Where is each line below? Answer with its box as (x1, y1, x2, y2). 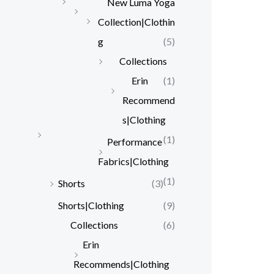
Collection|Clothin (98, 15, 175, 28)
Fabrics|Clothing (98, 155, 169, 167)
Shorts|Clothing (58, 199, 124, 211)
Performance (107, 135, 162, 147)
